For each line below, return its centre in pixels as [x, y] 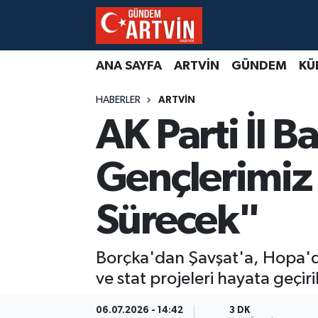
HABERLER [118, 100]
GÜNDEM [259, 66]
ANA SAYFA [128, 66]
